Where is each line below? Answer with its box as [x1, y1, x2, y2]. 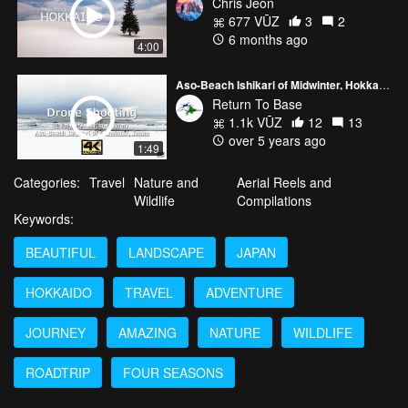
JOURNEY [25, 322, 86, 342]
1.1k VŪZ [225, 113, 282, 132]
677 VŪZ [225, 12, 280, 31]
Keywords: [14, 209, 74, 228]
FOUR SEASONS [123, 362, 223, 382]
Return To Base [212, 95, 302, 114]
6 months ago [225, 30, 308, 49]
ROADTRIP [25, 362, 90, 382]
